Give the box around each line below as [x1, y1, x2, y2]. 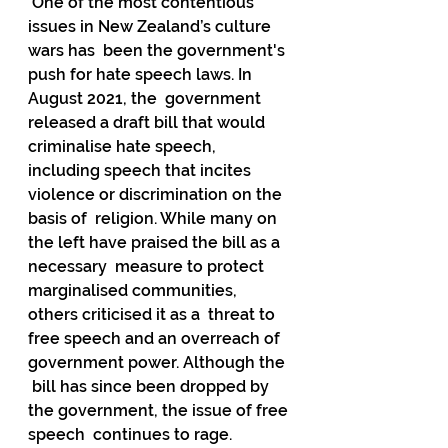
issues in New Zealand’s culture [28, 17, 275, 36]
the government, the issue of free [28, 401, 292, 420]
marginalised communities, [28, 281, 241, 300]
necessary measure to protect [28, 257, 268, 276]
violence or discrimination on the [28, 185, 286, 204]
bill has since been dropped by [28, 377, 273, 396]
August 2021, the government [28, 89, 265, 108]
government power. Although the [28, 353, 289, 372]
